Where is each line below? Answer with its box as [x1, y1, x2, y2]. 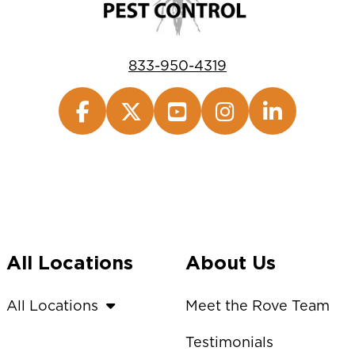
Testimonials [185, 333, 273, 350]
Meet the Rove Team [185, 296, 330, 314]
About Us [185, 250, 276, 274]
